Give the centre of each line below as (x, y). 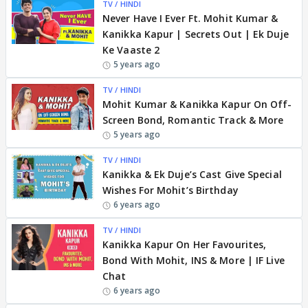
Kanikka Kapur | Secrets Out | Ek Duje (196, 34)
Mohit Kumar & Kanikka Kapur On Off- (197, 104)
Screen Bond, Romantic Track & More (193, 120)
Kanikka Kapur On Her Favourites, (185, 244)
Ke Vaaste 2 (131, 49)
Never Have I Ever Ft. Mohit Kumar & (190, 18)
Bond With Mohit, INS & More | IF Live (194, 260)
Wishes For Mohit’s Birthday (170, 190)
